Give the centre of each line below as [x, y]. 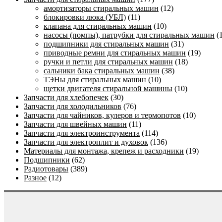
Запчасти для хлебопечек [66, 98]
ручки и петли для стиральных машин [108, 62]
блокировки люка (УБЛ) [85, 17]
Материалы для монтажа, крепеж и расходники [104, 151]
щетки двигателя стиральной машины [108, 89]
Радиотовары [46, 169]
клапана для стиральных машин [98, 26]
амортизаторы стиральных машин [101, 8]
